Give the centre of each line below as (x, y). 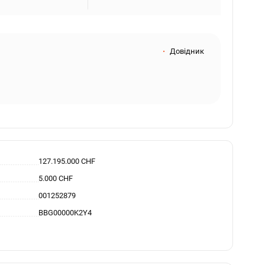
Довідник (187, 51)
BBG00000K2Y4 (65, 213)
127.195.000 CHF (67, 161)
